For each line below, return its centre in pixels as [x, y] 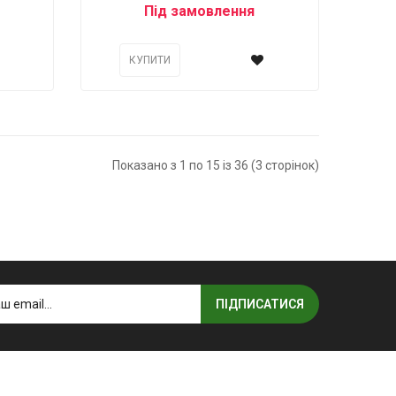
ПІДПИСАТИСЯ [260, 305]
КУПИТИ [149, 60]
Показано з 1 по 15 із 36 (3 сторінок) [216, 165]
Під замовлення [200, 11]
